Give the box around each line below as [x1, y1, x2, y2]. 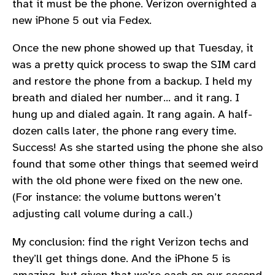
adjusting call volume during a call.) [12, 207, 193, 221]
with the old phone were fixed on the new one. [12, 174, 242, 188]
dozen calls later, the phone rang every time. [12, 124, 236, 138]
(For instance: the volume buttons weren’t [12, 190, 221, 204]
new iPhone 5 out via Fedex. [12, 13, 152, 27]
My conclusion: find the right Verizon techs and [12, 234, 249, 249]
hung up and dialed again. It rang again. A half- [12, 107, 252, 122]
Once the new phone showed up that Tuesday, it [12, 41, 254, 55]
